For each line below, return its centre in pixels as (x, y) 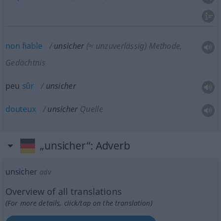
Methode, (165, 46)
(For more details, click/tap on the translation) (79, 203)
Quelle (92, 109)
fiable (32, 46)
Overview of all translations (63, 191)
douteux (20, 109)
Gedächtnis (25, 63)
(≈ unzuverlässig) (116, 46)
